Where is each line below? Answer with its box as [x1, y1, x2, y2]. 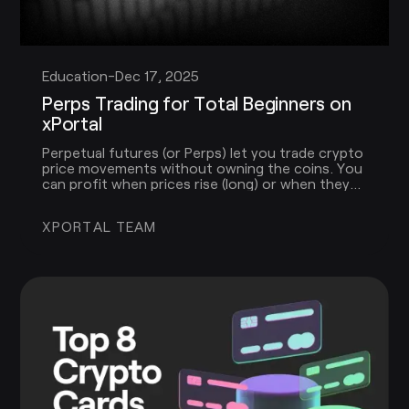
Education [42, 66, 108, 84]
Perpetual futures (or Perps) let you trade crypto [42, 143, 363, 162]
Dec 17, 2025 [115, 66, 199, 84]
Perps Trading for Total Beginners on [42, 91, 351, 115]
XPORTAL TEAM [42, 216, 157, 235]
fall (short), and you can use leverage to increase [42, 190, 362, 208]
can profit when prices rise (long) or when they [42, 174, 350, 193]
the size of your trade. [42, 205, 190, 224]
